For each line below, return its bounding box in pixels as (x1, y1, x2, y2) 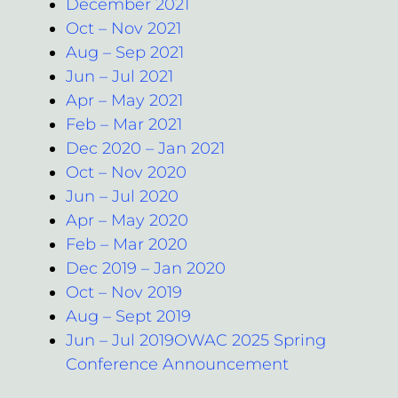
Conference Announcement (66, 354, 289, 374)
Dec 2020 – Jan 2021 (66, 138, 225, 158)
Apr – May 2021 (66, 90, 183, 110)
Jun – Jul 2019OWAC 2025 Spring (66, 330, 326, 350)
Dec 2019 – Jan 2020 (66, 258, 226, 278)
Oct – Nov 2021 (66, 18, 181, 38)
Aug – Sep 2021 (66, 42, 184, 62)
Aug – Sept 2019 (66, 306, 191, 326)
